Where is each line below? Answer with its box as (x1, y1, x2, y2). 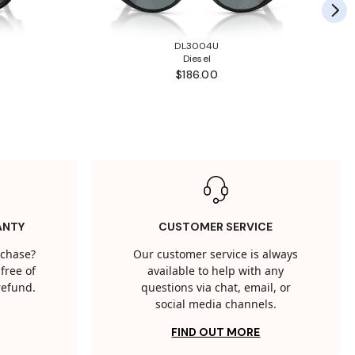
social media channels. (155, 296, 277, 314)
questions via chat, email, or (140, 280, 291, 297)
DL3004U (174, 40, 219, 53)
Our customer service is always (133, 246, 299, 264)
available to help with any (147, 263, 284, 281)
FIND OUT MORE (171, 325, 261, 340)
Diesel (183, 52, 211, 66)
